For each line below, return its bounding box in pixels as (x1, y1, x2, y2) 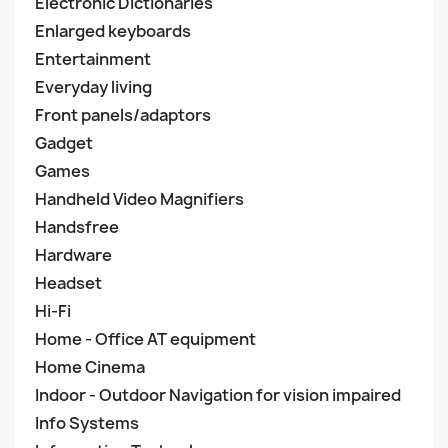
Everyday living (35, 76, 155, 98)
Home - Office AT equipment (35, 328, 256, 350)
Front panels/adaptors (35, 104, 214, 126)
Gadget (35, 132, 96, 154)
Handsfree (35, 216, 119, 238)
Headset (35, 272, 102, 294)
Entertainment (35, 48, 151, 70)
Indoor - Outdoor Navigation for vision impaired (35, 384, 401, 406)
